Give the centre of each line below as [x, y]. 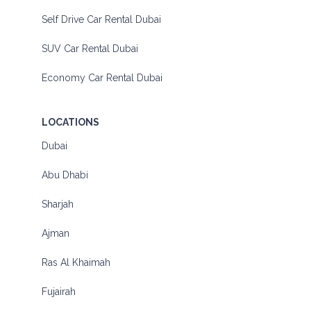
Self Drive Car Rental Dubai [101, 20]
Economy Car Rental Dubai [102, 78]
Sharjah [58, 204]
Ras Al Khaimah [76, 263]
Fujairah [59, 292]
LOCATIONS [70, 123]
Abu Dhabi [65, 175]
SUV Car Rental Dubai [90, 49]
